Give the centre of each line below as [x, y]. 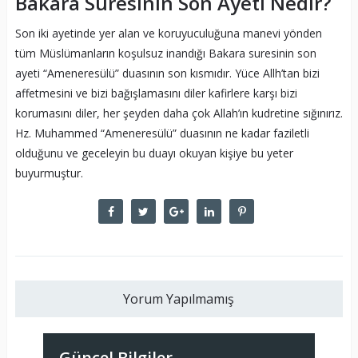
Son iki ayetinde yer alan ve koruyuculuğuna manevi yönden [168, 34]
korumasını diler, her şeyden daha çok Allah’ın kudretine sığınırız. [179, 113]
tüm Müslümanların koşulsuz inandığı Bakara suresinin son [165, 54]
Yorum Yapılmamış [179, 299]
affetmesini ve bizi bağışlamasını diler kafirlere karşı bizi [156, 93]
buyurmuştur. [49, 173]
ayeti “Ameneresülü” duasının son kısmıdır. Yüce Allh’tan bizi [167, 74]
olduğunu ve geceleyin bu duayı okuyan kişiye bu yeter [154, 153]
